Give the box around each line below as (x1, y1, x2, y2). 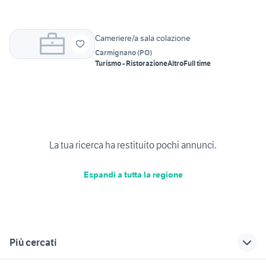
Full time (183, 59, 211, 68)
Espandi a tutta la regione (83, 169, 183, 180)
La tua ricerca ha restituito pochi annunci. (49, 138, 217, 151)
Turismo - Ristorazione (95, 59, 167, 68)
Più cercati (9, 236, 57, 249)
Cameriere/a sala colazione (95, 33, 191, 44)
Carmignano (95, 48, 136, 58)
